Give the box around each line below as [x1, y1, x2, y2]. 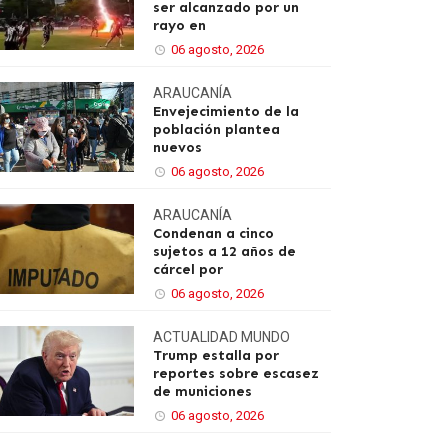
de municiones [153, 383, 252, 400]
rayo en [153, 17, 206, 34]
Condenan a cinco [153, 225, 274, 242]
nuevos [153, 139, 202, 156]
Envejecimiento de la [153, 103, 299, 120]
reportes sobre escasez [153, 365, 319, 382]
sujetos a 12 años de [153, 243, 296, 260]
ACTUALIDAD [153, 329, 241, 345]
